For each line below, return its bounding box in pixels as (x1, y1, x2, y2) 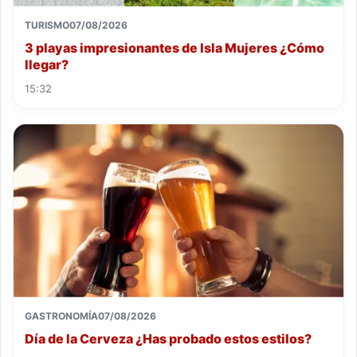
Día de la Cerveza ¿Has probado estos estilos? (25, 331, 312, 347)
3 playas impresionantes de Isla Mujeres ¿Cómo (25, 39, 324, 56)
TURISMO (25, 18, 69, 31)
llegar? (25, 56, 69, 73)
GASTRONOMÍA (25, 310, 98, 323)
